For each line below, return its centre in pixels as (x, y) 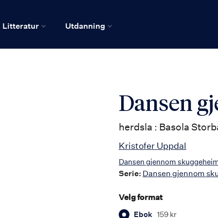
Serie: (130, 173)
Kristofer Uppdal (153, 145)
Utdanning (85, 26)
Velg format (141, 197)
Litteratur (21, 26)
